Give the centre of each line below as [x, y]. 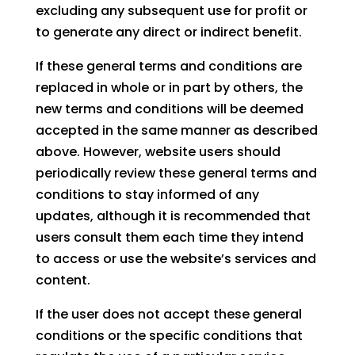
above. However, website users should [158, 152]
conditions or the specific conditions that [169, 336]
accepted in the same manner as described [176, 131]
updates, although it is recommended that [173, 216]
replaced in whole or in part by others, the [169, 88]
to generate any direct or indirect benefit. [168, 32]
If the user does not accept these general [168, 315]
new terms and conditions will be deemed [169, 109]
